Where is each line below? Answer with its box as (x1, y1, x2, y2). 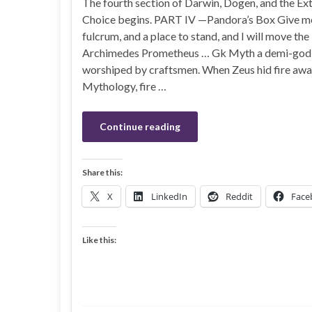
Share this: (82, 167, 123, 178)
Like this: (82, 235, 116, 245)
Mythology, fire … (82, 79, 166, 93)
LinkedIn (151, 190, 187, 203)
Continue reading (100, 120, 180, 132)
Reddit (226, 190, 253, 203)
